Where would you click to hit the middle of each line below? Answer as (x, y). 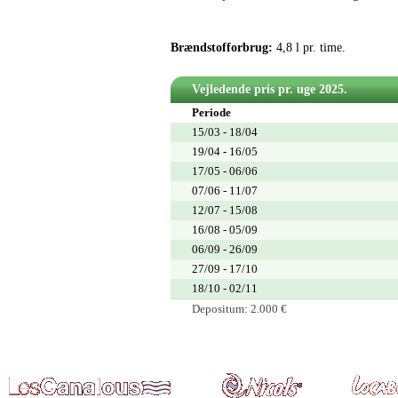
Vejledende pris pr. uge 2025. (270, 89)
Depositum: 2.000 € (239, 309)
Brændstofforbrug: (222, 48)
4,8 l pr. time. (309, 48)
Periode (211, 112)
